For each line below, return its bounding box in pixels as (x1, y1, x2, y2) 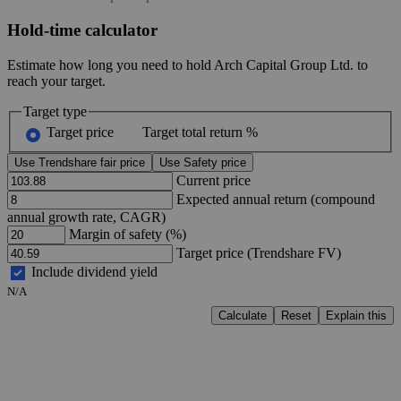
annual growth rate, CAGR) (7, 209, 166, 226)
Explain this (326, 309, 387, 323)
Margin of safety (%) (69, 226, 186, 243)
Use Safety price (159, 156, 246, 170)
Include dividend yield (31, 263, 158, 279)
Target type (23, 103, 87, 119)
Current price (176, 173, 251, 189)
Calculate (218, 309, 267, 323)
